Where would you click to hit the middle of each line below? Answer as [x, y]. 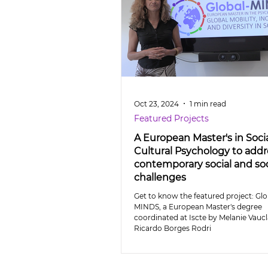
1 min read [208, 103]
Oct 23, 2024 [156, 103]
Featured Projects [171, 118]
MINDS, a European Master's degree [198, 207]
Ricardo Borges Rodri [173, 228]
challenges [160, 177]
